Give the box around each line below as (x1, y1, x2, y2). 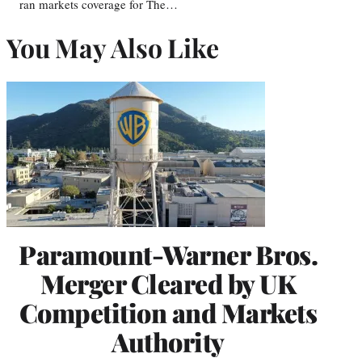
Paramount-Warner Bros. (19, 237, 318, 272)
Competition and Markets (19, 295, 318, 330)
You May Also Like (6, 29, 219, 65)
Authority (112, 324, 225, 360)
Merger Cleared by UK (40, 266, 296, 301)
